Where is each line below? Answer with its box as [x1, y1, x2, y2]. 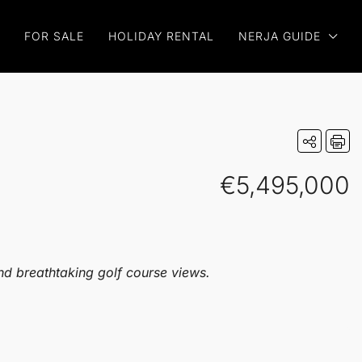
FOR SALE [24, 29, 84, 43]
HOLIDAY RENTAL [108, 29, 214, 43]
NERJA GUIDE [238, 29, 321, 43]
